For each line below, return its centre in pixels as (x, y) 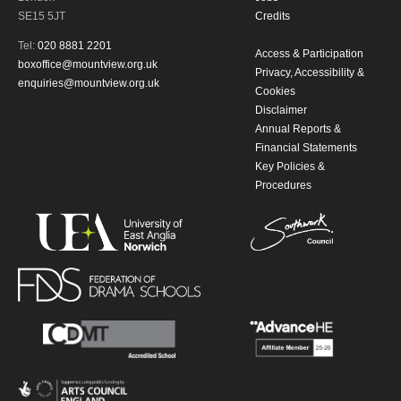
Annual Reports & (299, 129)
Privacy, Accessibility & (310, 73)
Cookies (276, 92)
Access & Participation (310, 54)
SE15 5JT (42, 17)
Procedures (284, 186)
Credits (273, 17)
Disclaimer (282, 111)
